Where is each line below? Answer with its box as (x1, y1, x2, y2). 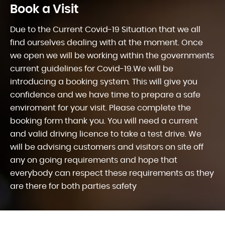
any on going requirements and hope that (10, 156, 177, 164)
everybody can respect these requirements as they (10, 169, 214, 177)
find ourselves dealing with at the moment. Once (10, 38, 203, 47)
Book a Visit (10, 3, 79, 16)
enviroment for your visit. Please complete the (10, 103, 191, 112)
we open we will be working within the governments (10, 51, 214, 60)
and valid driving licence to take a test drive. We (10, 130, 201, 138)
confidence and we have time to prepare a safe (10, 90, 200, 99)
